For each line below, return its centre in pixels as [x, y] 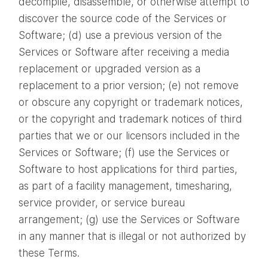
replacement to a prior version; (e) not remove [129, 85]
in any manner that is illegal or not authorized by [132, 236]
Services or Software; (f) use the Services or [124, 152]
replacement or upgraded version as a [109, 68]
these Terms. [49, 253]
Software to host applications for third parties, [128, 169]
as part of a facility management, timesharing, [125, 186]
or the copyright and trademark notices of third [130, 119]
